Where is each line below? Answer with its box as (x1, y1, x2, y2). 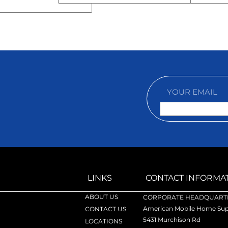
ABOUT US (85, 193, 119, 201)
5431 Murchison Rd (142, 216, 201, 223)
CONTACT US (85, 205, 127, 213)
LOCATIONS (85, 217, 123, 225)
